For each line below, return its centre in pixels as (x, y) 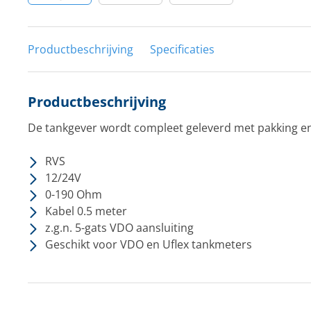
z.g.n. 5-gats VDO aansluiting (119, 228)
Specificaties (182, 49)
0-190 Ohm (73, 194)
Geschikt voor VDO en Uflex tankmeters (148, 244)
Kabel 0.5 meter (86, 211)
